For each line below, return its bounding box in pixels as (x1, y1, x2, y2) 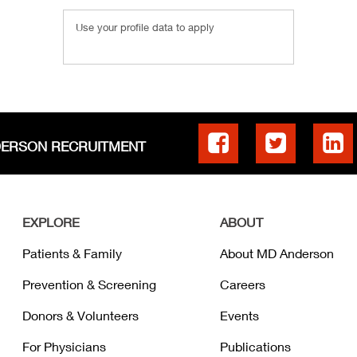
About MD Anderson (219, 245, 334, 261)
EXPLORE (22, 214, 80, 230)
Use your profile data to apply (76, 21, 214, 34)
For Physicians (22, 339, 106, 355)
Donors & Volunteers (22, 308, 139, 324)
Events (219, 308, 259, 324)
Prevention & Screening (22, 277, 156, 292)
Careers (219, 277, 265, 292)
